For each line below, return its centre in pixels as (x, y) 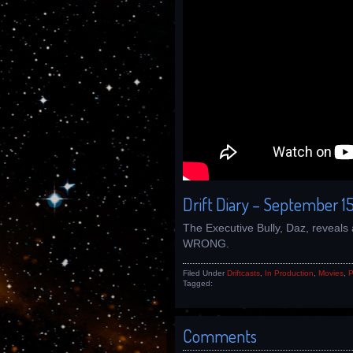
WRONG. (206, 243)
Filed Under (205, 273)
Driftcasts (243, 273)
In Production (289, 273)
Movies (331, 273)
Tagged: (198, 283)
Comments (220, 336)
